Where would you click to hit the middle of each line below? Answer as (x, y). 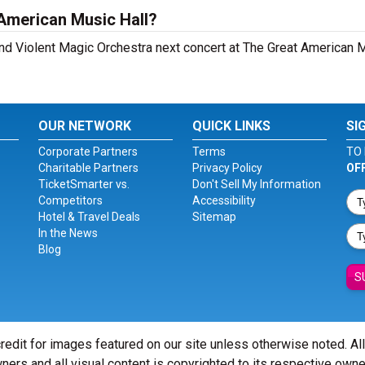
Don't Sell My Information (256, 184)
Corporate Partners (88, 152)
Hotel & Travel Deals (90, 217)
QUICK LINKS (231, 126)
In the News (68, 233)
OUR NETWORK (85, 126)
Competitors (71, 200)
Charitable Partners (89, 168)
